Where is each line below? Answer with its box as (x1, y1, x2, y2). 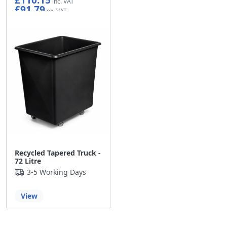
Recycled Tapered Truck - (15, 148, 101, 158)
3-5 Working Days (27, 167, 86, 177)
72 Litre (15, 156, 41, 166)
